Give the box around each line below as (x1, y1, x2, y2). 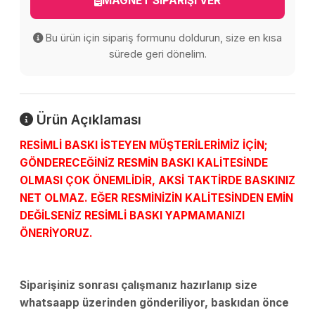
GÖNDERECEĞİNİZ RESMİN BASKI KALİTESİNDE (20, 156, 268, 169)
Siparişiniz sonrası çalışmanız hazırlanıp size (20, 278, 257, 292)
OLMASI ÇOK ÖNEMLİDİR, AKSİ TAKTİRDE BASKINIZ (20, 174, 295, 187)
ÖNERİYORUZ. (20, 226, 93, 240)
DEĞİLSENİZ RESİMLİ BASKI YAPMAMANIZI (20, 209, 245, 222)
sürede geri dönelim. (108, 48, 207, 60)
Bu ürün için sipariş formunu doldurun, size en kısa (43, 32, 282, 44)
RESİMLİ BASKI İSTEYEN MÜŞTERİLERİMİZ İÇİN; (20, 139, 268, 152)
